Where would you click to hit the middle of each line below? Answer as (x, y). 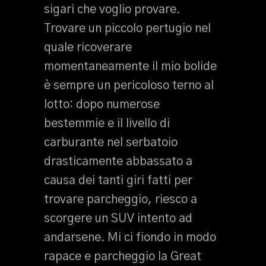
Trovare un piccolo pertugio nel (127, 28)
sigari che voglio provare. (112, 9)
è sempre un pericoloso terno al (129, 85)
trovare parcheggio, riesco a (121, 199)
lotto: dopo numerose (102, 104)
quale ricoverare (88, 47)
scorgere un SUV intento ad (118, 218)
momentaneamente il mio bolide (130, 66)
